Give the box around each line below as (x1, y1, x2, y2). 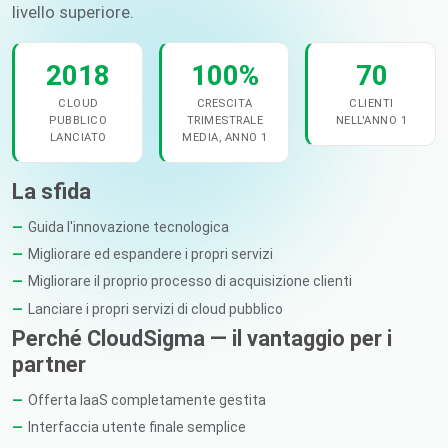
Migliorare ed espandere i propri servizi (28, 245, 273, 262)
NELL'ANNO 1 (335, 113, 408, 127)
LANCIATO (49, 130, 107, 144)
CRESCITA (196, 96, 253, 110)
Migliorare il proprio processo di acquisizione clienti (28, 273, 352, 290)
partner (12, 352, 86, 378)
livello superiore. (12, 2, 134, 23)
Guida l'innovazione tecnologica (28, 218, 229, 235)
